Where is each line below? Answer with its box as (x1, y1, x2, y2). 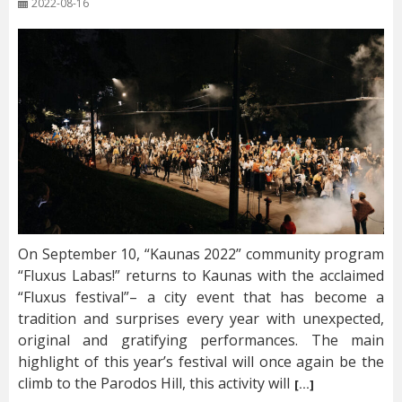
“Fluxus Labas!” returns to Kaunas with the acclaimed (18, 266, 384, 286)
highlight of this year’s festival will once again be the (18, 352, 384, 372)
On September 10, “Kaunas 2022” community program (18, 244, 384, 265)
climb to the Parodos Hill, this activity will (18, 373, 290, 394)
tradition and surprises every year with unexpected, (18, 309, 384, 329)
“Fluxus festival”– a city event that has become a (18, 287, 384, 308)
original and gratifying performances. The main (18, 330, 384, 351)
